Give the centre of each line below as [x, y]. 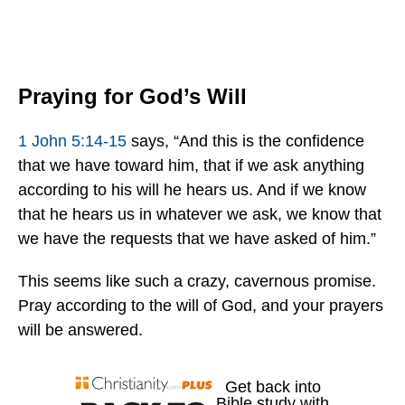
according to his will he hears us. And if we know [192, 190]
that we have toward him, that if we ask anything [191, 166]
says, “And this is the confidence [245, 141]
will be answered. [80, 330]
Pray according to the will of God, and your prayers [201, 306]
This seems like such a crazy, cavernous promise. [197, 282]
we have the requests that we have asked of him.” [197, 239]
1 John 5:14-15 [72, 141]
